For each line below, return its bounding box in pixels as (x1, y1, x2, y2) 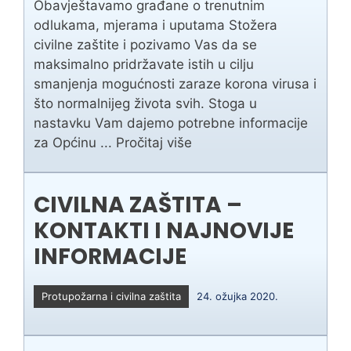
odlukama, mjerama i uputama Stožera (34, 17, 277, 34)
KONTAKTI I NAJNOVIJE (34, 215, 294, 247)
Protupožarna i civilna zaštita (42, 290, 181, 303)
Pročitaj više (116, 135, 192, 151)
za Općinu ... (34, 135, 116, 151)
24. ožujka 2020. (197, 290, 278, 303)
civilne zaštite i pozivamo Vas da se (34, 37, 257, 53)
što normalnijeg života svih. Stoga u (34, 96, 257, 112)
